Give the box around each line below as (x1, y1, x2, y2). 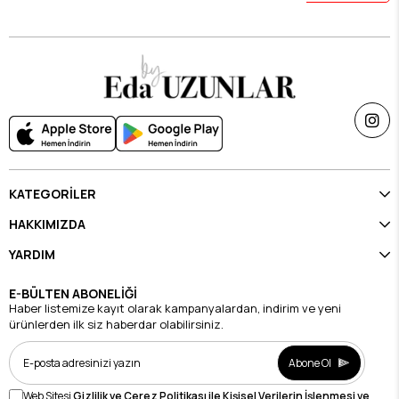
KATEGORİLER (9, 185, 96, 202)
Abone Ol (289, 355, 331, 370)
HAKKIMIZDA (9, 216, 85, 232)
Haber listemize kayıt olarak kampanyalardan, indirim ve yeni (9, 300, 341, 316)
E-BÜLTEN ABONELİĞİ (9, 285, 137, 302)
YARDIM (9, 246, 55, 263)
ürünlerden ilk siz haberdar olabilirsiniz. (9, 316, 224, 332)
